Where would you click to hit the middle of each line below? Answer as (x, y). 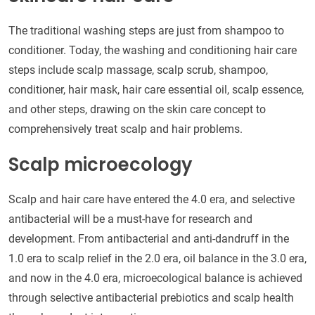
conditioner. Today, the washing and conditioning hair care (153, 50)
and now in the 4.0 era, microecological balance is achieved (155, 278)
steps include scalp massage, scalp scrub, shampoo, (138, 70)
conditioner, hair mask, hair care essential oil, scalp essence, (156, 89)
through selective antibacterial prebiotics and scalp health (151, 297)
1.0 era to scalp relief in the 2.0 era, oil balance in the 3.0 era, (157, 258)
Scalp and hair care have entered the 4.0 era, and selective (152, 199)
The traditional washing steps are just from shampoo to (146, 30)
